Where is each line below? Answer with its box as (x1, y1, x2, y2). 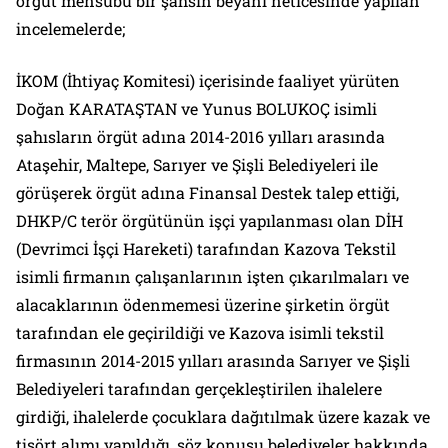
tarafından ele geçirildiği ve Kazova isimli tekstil (16, 321, 384, 343)
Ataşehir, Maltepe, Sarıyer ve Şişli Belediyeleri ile (16, 153, 378, 175)
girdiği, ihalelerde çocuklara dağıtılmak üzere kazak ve (16, 405, 430, 427)
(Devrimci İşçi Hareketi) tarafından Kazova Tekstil (16, 237, 396, 259)
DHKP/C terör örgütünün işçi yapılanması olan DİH (16, 209, 403, 231)
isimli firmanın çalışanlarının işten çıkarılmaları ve (16, 265, 409, 287)
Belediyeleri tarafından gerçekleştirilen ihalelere (16, 377, 382, 399)
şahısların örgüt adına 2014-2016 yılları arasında (16, 125, 385, 147)
